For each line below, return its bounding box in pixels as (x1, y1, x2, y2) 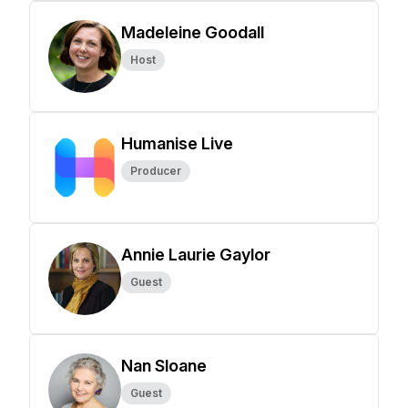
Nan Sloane (121, 356, 207, 375)
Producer (130, 164, 181, 178)
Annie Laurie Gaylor (121, 245, 270, 264)
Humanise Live (121, 134, 233, 153)
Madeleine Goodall (121, 23, 264, 42)
